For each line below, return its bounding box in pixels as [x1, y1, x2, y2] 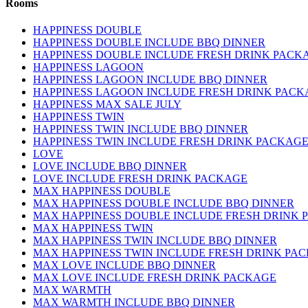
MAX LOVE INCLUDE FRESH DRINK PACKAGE [33, 272, 276, 284]
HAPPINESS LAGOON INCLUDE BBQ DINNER [33, 74, 267, 86]
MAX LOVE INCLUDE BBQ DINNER [33, 259, 216, 272]
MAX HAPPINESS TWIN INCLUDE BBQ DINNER [33, 234, 277, 247]
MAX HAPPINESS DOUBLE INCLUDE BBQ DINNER [33, 197, 294, 210]
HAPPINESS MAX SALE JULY [33, 98, 181, 111]
